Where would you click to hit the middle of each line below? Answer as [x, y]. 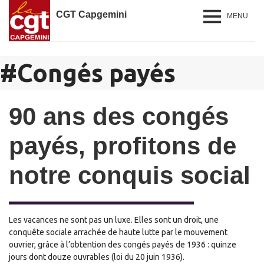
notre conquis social [130, 175]
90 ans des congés [119, 116]
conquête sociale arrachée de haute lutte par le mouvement [118, 232]
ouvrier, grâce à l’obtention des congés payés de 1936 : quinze [123, 245]
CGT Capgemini [91, 14]
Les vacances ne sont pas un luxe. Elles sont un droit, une [114, 220]
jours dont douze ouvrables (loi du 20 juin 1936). [97, 257]
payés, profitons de [123, 146]
